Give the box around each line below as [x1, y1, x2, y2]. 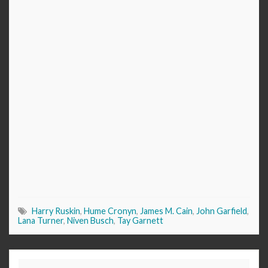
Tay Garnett [117, 215, 163, 226]
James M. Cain [140, 206, 193, 217]
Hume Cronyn [84, 206, 136, 217]
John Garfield [196, 206, 247, 217]
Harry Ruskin [32, 206, 80, 217]
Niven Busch [67, 215, 114, 226]
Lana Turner [18, 215, 63, 226]
